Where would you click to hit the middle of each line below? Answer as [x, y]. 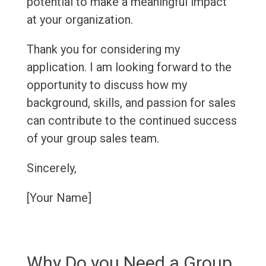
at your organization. [80, 20]
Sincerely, [51, 168]
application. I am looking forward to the [129, 67]
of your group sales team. [93, 139]
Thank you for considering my [103, 50]
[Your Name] [59, 198]
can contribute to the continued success [132, 121]
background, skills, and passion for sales [131, 103]
